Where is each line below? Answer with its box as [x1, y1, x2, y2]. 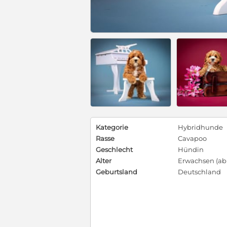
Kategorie [96, 123, 128, 132]
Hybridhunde [178, 123, 223, 132]
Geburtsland [96, 168, 137, 176]
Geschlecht [96, 145, 133, 154]
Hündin [178, 145, 204, 154]
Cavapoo [178, 134, 207, 143]
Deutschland [178, 168, 221, 176]
